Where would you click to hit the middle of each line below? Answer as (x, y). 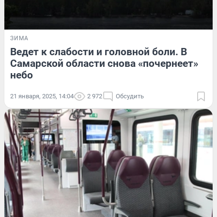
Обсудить (130, 96)
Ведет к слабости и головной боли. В (99, 52)
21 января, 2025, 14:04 (42, 96)
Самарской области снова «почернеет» (104, 63)
